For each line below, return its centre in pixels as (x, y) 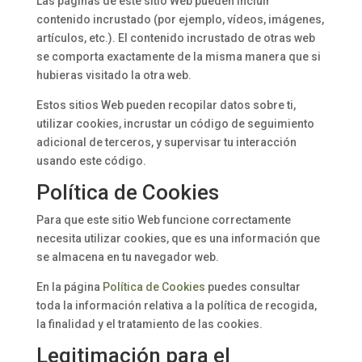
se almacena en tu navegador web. (127, 257)
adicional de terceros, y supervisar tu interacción (166, 142)
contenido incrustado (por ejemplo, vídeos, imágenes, (180, 19)
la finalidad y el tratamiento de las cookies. (149, 324)
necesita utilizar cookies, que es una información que (178, 238)
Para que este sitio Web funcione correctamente (163, 220)
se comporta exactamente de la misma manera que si (178, 57)
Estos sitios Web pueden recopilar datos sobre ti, (166, 105)
